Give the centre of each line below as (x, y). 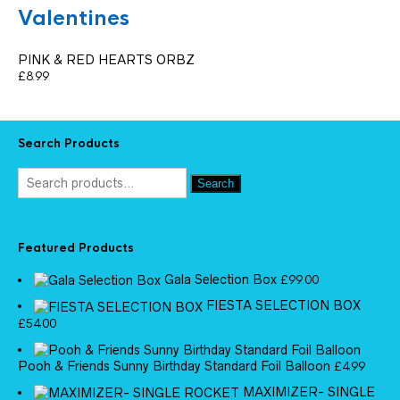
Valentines (74, 18)
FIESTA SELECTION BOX (283, 306)
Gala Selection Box (221, 280)
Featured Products (76, 247)
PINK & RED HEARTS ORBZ (106, 60)
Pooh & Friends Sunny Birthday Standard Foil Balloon (174, 366)
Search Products (69, 144)
